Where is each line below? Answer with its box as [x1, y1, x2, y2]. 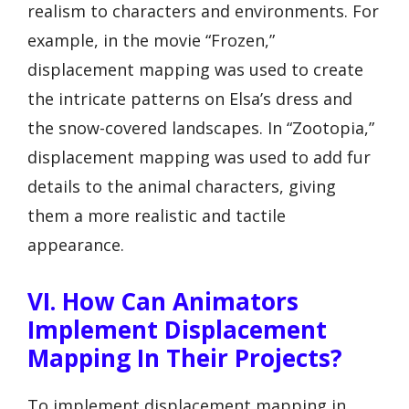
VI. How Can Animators [27, 284, 299, 318]
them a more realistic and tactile [27, 204, 286, 227]
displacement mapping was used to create [27, 58, 363, 81]
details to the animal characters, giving [27, 175, 336, 198]
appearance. [27, 234, 124, 257]
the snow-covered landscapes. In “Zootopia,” [27, 117, 374, 140]
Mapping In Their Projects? [27, 341, 342, 374]
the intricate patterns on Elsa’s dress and [27, 88, 352, 110]
